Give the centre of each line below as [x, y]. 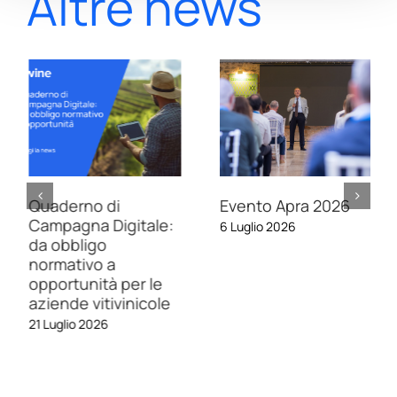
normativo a [70, 264]
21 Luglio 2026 [66, 323]
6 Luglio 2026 [256, 226]
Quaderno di [72, 205]
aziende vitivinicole [97, 303]
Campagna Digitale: [99, 225]
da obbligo [66, 244]
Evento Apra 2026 [283, 205]
